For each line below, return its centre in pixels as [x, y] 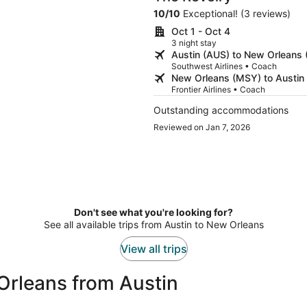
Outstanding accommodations [221, 110]
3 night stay [194, 43]
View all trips [153, 249]
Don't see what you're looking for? [153, 212]
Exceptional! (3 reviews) [235, 14]
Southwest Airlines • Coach [224, 66]
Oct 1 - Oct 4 [201, 32]
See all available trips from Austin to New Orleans [153, 225]
